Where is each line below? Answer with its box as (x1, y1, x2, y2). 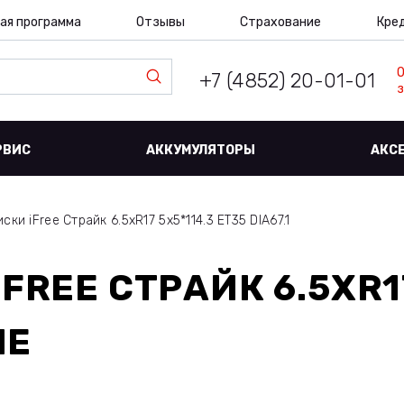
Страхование (240, 14, 322, 30)
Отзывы (135, 14, 185, 30)
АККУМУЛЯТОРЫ (146, 142, 255, 158)
